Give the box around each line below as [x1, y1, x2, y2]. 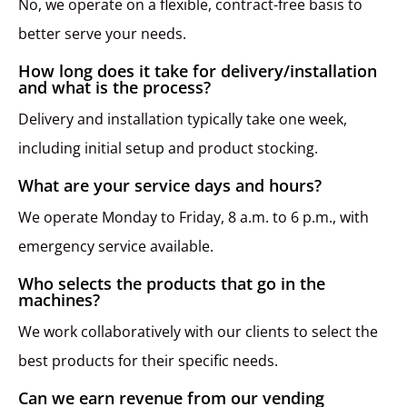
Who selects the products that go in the [18, 273, 325, 295]
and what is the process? [18, 76, 211, 99]
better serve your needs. [18, 24, 186, 45]
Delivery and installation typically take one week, [18, 109, 347, 130]
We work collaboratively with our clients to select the [18, 322, 378, 342]
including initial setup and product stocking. [18, 138, 318, 159]
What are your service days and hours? [18, 174, 322, 197]
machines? [18, 289, 100, 312]
